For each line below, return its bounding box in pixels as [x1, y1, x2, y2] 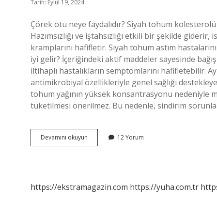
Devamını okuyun [41, 133, 88, 141]
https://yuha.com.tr [130, 182, 199, 192]
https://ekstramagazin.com [31, 182, 128, 192]
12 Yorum [117, 133, 144, 141]
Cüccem [87, 133, 109, 141]
